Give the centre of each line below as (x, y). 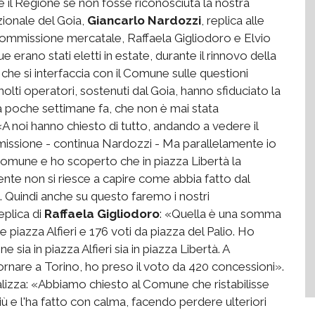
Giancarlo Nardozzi (144, 20)
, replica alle (233, 20)
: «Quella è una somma (220, 213)
